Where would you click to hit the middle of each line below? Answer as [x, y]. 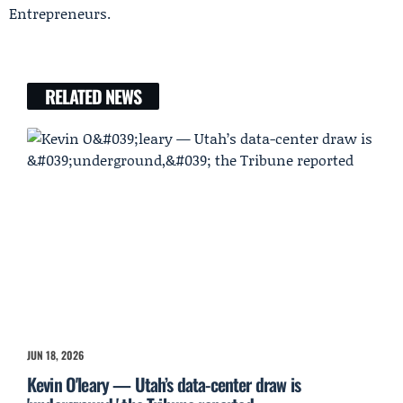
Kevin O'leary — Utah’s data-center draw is [164, 385]
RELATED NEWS [93, 96]
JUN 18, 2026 [55, 355]
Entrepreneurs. [60, 13]
